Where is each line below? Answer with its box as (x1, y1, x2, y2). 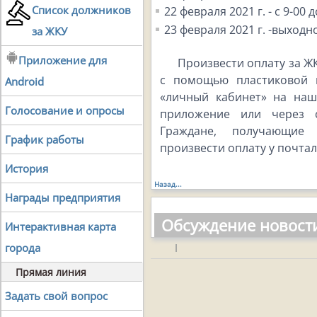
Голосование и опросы (5, 103, 125, 117)
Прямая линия (16, 265, 86, 279)
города (5, 241, 40, 255)
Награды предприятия (5, 190, 120, 204)
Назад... (154, 178, 182, 189)
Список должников (32, 3, 131, 17)
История (5, 161, 48, 175)
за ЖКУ (32, 24, 67, 38)
